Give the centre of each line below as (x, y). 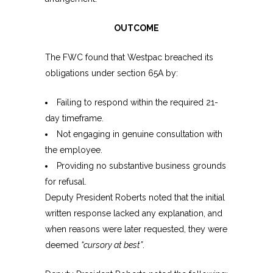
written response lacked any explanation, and (134, 214)
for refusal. (66, 182)
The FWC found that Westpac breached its (129, 58)
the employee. (74, 150)
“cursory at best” (112, 245)
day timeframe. (74, 119)
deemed (63, 245)
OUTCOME (136, 28)
